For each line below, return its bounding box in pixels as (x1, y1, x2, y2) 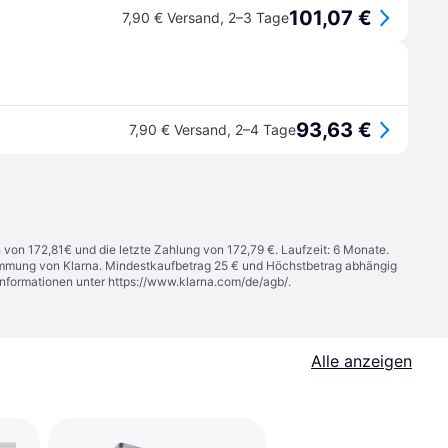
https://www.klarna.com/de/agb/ (108, 274, 288, 289)
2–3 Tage (228, 9, 289, 26)
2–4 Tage (235, 121, 296, 138)
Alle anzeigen (311, 351, 412, 371)
